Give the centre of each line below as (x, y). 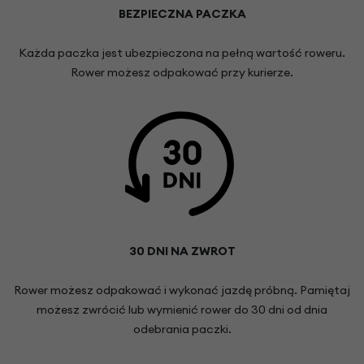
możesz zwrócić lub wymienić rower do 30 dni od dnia (182, 310)
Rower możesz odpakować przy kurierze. (182, 73)
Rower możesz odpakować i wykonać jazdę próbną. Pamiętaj (182, 290)
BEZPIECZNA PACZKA (182, 14)
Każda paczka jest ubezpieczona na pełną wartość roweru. (182, 53)
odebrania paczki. (182, 329)
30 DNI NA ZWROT (182, 251)
